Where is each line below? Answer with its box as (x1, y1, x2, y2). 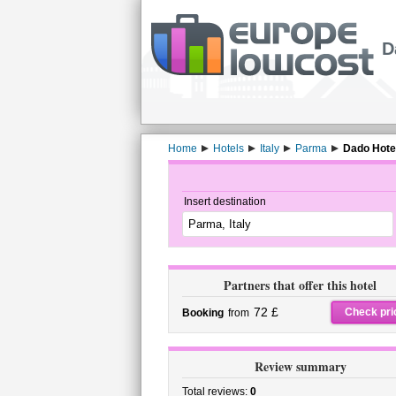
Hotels (212, 142, 244, 155)
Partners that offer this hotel (224, 276, 377, 294)
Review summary (254, 357, 346, 376)
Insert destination (183, 195, 266, 208)
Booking (181, 307, 224, 319)
